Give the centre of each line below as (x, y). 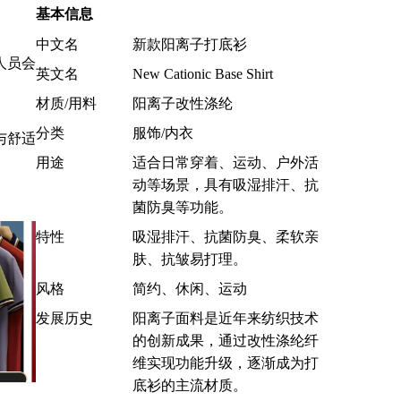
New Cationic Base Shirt (203, 73)
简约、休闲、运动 (190, 288)
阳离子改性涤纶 (183, 103)
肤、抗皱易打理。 (190, 259)
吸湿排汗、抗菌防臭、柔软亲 (226, 236)
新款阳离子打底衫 (190, 44)
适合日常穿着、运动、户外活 (226, 162)
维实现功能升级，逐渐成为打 (226, 363)
